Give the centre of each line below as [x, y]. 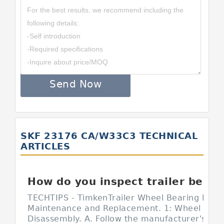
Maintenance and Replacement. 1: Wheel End [123, 208]
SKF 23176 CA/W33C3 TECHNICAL [109, 136]
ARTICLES [45, 146]
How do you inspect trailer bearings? [208, 181]
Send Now [75, 84]
